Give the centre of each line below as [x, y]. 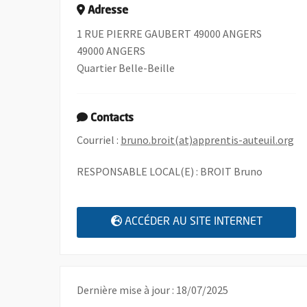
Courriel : [99, 140]
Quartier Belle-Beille [126, 68]
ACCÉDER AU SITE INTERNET [193, 222]
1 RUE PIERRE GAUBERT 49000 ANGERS [170, 34]
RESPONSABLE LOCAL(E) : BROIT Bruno [170, 171]
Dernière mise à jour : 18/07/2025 [153, 290]
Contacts [112, 119]
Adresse [108, 11]
